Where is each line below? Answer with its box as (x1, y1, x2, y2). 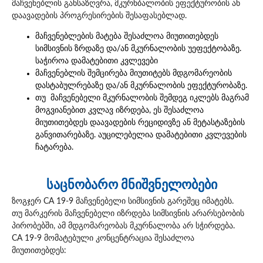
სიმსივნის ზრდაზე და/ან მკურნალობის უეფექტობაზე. (35, 45, 241, 53)
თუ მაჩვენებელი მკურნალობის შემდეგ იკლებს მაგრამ (35, 94, 249, 103)
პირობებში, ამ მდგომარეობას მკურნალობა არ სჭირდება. (12, 222, 235, 231)
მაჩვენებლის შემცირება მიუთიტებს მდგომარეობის (35, 69, 232, 78)
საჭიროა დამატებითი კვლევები (35, 57, 158, 66)
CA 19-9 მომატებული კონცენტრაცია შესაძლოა (12, 234, 194, 243)
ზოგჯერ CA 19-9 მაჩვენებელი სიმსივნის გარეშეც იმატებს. (12, 197, 234, 206)
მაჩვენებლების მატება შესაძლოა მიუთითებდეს (35, 32, 218, 41)
